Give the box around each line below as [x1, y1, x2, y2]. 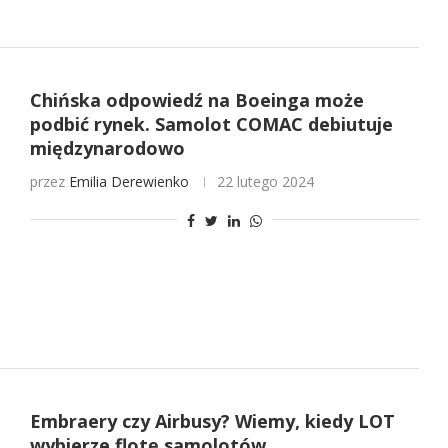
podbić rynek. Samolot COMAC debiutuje [29, 111, 393, 136]
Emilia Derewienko [68, 171, 189, 191]
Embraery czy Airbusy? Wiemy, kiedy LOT [29, 409, 395, 434]
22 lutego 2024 [216, 171, 314, 191]
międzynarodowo [29, 135, 185, 160]
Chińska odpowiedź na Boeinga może [29, 87, 364, 112]
